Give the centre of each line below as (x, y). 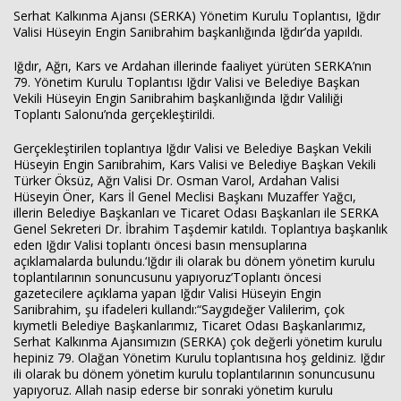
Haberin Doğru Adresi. (329, 113)
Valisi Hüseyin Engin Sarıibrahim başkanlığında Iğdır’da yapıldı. (188, 32)
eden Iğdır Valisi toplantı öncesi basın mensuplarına (160, 245)
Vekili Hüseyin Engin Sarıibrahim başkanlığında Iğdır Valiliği (178, 98)
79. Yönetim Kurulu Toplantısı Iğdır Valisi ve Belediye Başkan (187, 82)
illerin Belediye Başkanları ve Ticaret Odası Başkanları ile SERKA (196, 213)
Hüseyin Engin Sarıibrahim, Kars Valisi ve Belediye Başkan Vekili (195, 164)
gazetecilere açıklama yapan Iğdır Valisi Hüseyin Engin (167, 293)
